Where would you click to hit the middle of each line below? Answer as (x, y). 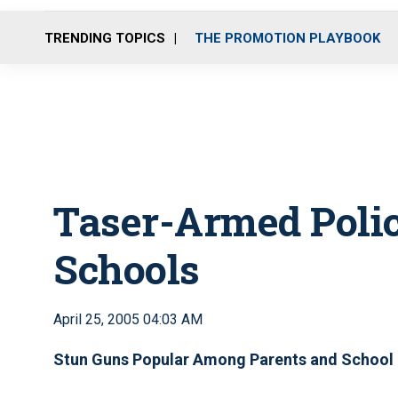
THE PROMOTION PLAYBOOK (287, 38)
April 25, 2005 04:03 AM (128, 319)
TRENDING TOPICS (105, 38)
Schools (127, 269)
